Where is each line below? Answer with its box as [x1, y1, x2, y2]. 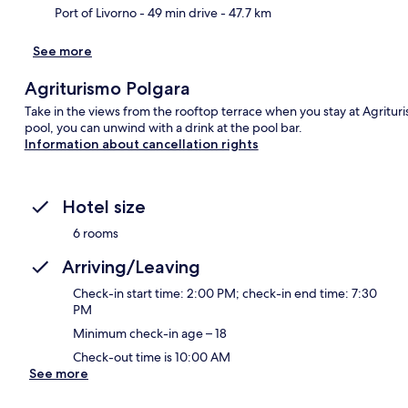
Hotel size [62, 195, 146, 218]
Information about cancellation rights [24, 135, 259, 152]
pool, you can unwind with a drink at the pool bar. [24, 118, 302, 136]
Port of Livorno [55, 4, 137, 21]
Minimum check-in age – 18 [73, 324, 227, 342]
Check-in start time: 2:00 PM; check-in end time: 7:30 [73, 284, 377, 301]
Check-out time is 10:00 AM [73, 348, 230, 365]
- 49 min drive [137, 4, 218, 21]
